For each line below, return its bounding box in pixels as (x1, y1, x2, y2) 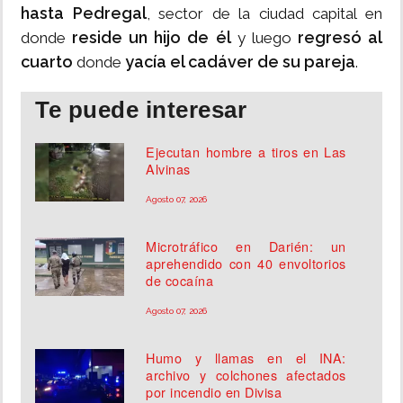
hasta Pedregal (21, 4, 147, 23)
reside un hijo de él (72, 28, 231, 48)
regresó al (291, 28, 383, 48)
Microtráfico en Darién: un (146, 237, 346, 256)
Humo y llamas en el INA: (146, 348, 346, 368)
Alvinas (146, 159, 191, 179)
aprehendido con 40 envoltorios (146, 254, 346, 273)
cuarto (21, 52, 73, 72)
